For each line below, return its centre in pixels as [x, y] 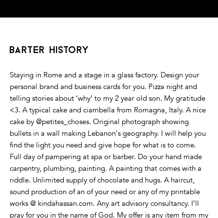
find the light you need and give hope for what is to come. [103, 145]
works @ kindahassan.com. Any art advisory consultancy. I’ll [104, 204]
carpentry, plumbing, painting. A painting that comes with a [106, 169]
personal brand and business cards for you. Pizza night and [103, 87]
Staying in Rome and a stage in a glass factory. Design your [104, 75]
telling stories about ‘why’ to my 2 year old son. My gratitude [108, 99]
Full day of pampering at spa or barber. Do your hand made [106, 157]
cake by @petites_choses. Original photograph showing [99, 122]
